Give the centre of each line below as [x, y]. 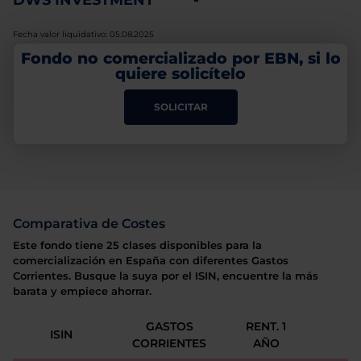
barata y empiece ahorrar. [82, 291]
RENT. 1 [266, 326]
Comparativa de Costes [89, 224]
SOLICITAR [180, 106]
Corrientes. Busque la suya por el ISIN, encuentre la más [166, 276]
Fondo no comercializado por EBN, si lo [180, 58]
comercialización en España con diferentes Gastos [151, 261]
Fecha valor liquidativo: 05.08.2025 [83, 34]
